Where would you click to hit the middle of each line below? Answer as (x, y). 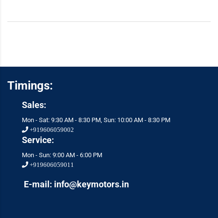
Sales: (34, 105)
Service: (38, 140)
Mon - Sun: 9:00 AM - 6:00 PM (62, 155)
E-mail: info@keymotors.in (75, 184)
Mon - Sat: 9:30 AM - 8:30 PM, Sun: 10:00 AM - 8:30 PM (96, 120)
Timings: (30, 86)
